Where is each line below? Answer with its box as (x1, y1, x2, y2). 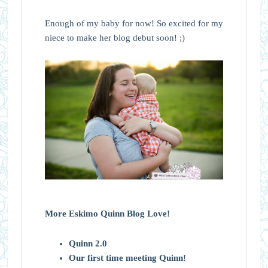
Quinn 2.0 (68, 239, 107, 249)
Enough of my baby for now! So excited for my (44, 19, 223, 29)
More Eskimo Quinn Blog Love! (44, 209, 170, 219)
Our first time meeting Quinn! (68, 253, 186, 263)
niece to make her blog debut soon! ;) (44, 33, 185, 43)
